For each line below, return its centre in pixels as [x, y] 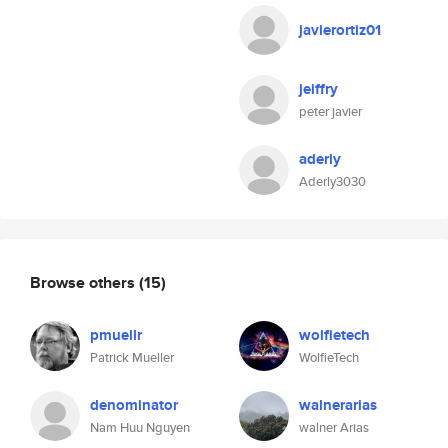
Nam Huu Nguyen [140, 427]
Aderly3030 [332, 181]
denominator [134, 405]
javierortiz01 [340, 30]
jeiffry [318, 89]
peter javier [330, 111]
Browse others [84, 282]
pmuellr [116, 335]
